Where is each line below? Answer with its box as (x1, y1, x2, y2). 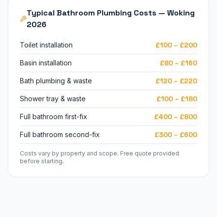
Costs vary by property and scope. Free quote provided (20, 150, 179, 157)
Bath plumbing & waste (20, 77, 92, 85)
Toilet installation (20, 41, 73, 49)
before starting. (20, 157, 64, 165)
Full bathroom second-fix (20, 130, 100, 139)
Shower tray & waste (20, 94, 86, 103)
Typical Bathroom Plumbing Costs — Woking (27, 8, 195, 18)
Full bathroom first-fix (20, 112, 87, 121)
